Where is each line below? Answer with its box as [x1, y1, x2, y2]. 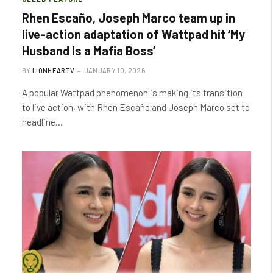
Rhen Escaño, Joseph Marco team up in [22, 10, 235, 25]
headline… [22, 116, 63, 127]
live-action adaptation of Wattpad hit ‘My [22, 26, 245, 41]
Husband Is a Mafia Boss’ [22, 43, 155, 58]
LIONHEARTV [32, 66, 75, 74]
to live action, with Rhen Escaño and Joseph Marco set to [22, 101, 250, 113]
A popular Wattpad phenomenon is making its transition [22, 87, 243, 98]
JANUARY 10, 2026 [84, 66, 145, 74]
